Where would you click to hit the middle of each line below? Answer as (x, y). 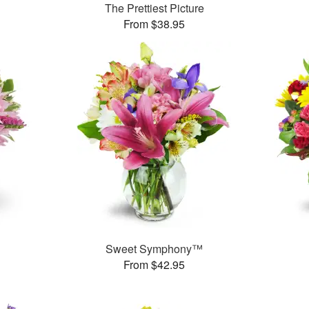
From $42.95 (154, 265)
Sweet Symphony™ (154, 249)
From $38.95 (154, 24)
